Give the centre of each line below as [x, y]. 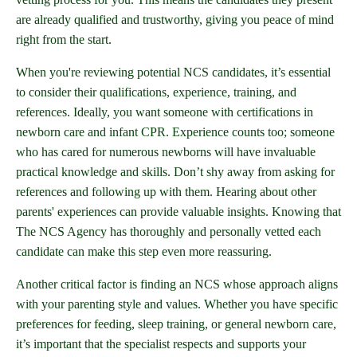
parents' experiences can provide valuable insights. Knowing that [178, 212]
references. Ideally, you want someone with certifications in [165, 112]
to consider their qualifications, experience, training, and [156, 92]
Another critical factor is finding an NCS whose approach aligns [177, 284]
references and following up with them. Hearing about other [166, 192]
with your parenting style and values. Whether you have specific [177, 304]
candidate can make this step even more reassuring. [144, 252]
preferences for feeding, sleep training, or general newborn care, [176, 324]
